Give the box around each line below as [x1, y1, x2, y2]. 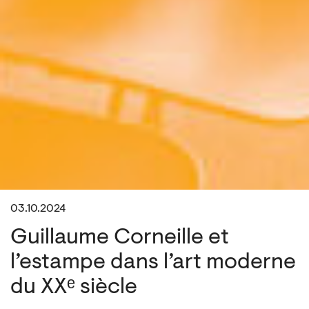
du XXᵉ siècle [10, 277, 137, 299]
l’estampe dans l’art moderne [10, 252, 296, 275]
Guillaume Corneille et [10, 227, 229, 250]
